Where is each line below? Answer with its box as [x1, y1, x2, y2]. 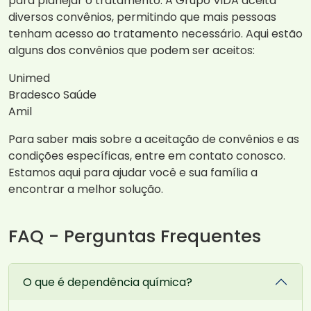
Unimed [8, 70, 50, 87]
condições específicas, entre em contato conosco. [8, 148, 285, 165]
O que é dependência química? [23, 274, 192, 290]
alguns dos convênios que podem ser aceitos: [8, 42, 255, 59]
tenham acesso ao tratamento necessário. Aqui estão [8, 26, 303, 42]
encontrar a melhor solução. [8, 181, 163, 198]
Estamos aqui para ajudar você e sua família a [8, 165, 258, 181]
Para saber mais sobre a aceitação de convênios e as [8, 131, 299, 148]
